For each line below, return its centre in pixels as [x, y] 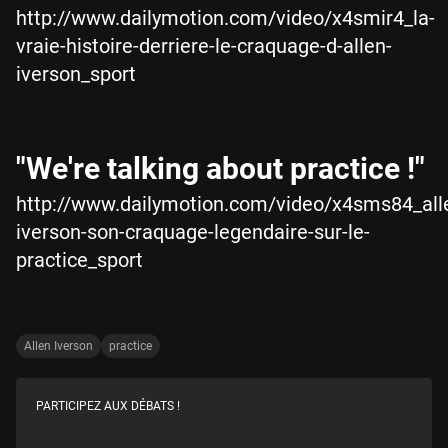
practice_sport [84, 259]
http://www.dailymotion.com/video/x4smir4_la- [225, 17]
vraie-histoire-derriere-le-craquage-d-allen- [204, 45]
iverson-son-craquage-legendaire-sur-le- [193, 231]
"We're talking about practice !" [220, 168]
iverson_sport [81, 73]
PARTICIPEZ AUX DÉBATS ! [108, 405]
